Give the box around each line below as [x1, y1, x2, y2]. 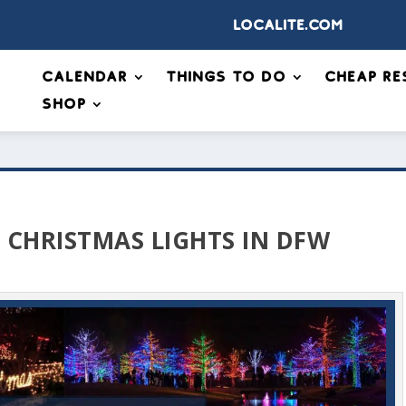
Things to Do [166, 70, 286, 84]
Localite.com [233, 17, 343, 33]
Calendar [42, 70, 128, 84]
